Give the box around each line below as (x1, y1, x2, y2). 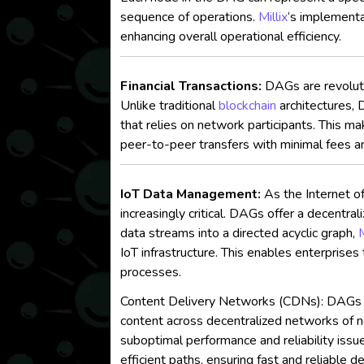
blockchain (219, 97, 277, 115)
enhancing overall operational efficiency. (120, 28, 342, 45)
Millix (258, 8, 288, 26)
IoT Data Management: (120, 185, 262, 203)
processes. (120, 263, 182, 281)
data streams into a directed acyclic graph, (120, 224, 359, 242)
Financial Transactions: (120, 77, 262, 95)
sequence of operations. (120, 8, 259, 26)
